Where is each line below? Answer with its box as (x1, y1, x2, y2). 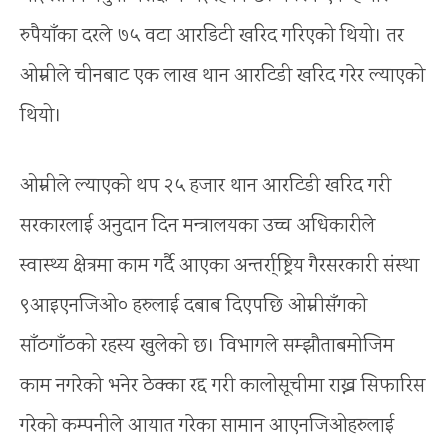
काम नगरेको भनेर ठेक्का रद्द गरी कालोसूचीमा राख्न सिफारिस (20, 371, 425, 401)
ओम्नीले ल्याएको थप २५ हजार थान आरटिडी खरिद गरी (20, 171, 391, 201)
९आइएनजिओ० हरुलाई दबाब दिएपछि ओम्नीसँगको (20, 291, 367, 321)
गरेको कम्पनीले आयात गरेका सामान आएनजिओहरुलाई (20, 411, 394, 441)
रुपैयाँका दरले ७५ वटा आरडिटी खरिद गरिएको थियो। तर (20, 21, 404, 51)
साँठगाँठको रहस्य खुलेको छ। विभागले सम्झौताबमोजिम (20, 331, 394, 361)
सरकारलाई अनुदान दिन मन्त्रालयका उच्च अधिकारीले (20, 211, 375, 241)
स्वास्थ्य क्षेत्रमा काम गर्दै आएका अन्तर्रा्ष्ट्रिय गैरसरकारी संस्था (20, 251, 419, 281)
